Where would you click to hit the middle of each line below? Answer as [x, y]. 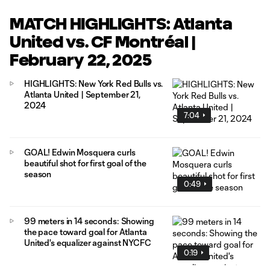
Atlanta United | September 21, [82, 94]
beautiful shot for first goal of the [85, 163]
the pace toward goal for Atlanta [86, 231]
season [38, 174]
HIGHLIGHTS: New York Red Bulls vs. [94, 83]
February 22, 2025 [81, 60]
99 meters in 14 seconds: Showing [89, 221]
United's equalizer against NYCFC [88, 242]
